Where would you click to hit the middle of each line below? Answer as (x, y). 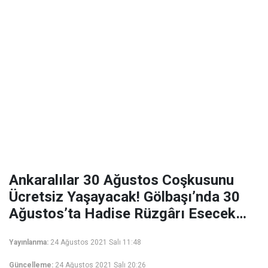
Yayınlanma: (29, 242)
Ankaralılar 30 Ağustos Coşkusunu (121, 180)
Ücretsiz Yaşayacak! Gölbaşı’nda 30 (124, 197)
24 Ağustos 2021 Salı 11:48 (96, 242)
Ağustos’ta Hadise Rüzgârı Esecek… (128, 214)
